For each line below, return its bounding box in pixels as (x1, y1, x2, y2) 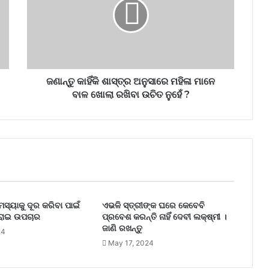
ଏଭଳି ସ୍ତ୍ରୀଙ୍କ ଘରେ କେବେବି (101, 200, 205, 211)
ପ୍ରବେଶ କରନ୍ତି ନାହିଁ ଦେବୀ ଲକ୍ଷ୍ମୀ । (101, 211, 226, 223)
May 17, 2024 (107, 238, 154, 248)
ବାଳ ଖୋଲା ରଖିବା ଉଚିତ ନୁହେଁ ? (71, 89, 190, 101)
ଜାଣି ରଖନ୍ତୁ (101, 223, 142, 234)
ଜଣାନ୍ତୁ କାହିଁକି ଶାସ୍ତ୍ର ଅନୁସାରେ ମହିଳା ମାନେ (46, 76, 215, 88)
